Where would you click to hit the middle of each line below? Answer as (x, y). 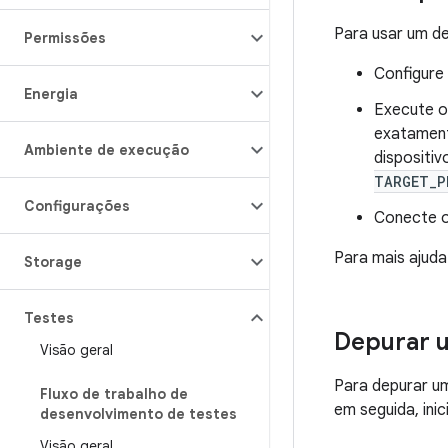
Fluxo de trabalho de (114, 394)
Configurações (77, 206)
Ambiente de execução (106, 150)
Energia (51, 94)
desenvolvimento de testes (138, 414)
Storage (53, 262)
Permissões (65, 38)
